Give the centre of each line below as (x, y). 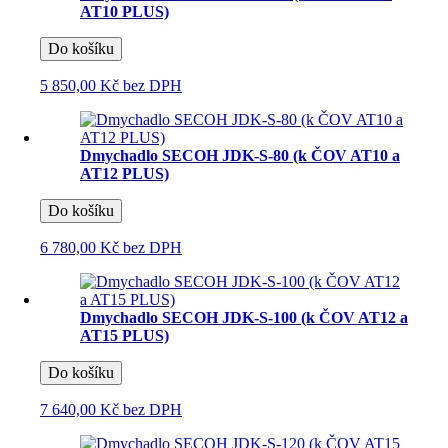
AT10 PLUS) (124, 11)
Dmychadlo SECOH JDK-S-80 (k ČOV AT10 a (240, 155)
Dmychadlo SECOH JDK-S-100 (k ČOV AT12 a (244, 317)
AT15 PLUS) (124, 335)
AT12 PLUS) (124, 173)
